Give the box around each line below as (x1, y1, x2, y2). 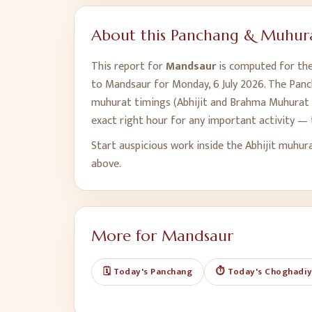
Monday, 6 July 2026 (172, 75, 264, 94)
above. (91, 155, 121, 173)
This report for (91, 57, 166, 76)
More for (91, 226, 162, 245)
